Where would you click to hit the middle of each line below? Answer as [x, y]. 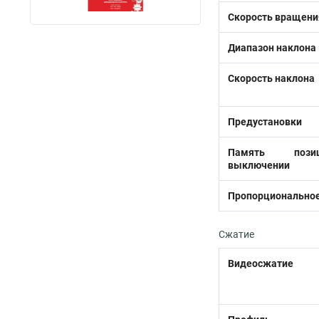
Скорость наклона [271, 78]
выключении [259, 165]
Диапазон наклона [272, 48]
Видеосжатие [261, 263]
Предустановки [265, 122]
